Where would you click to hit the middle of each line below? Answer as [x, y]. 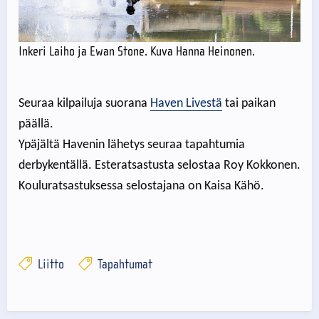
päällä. [36, 124]
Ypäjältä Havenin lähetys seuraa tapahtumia [132, 145]
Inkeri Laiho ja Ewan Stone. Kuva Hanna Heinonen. [137, 51]
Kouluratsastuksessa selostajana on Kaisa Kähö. [141, 186]
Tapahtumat [123, 264]
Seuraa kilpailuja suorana [84, 103]
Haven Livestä [186, 103]
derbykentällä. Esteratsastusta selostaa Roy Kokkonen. [159, 165]
